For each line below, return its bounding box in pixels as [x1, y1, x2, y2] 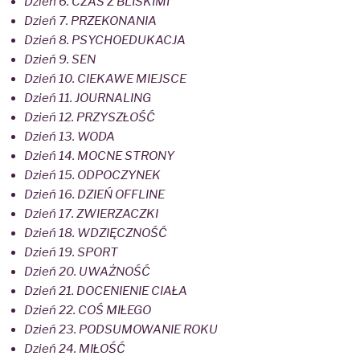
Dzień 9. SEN [24, 51, 96, 67]
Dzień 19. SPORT [24, 244, 118, 260]
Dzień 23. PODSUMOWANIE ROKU [24, 321, 218, 337]
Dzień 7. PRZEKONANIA [24, 13, 159, 28]
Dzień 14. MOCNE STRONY [24, 148, 174, 163]
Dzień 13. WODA [24, 129, 115, 144]
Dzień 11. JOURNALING [24, 90, 151, 105]
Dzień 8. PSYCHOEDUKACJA [24, 32, 186, 47]
